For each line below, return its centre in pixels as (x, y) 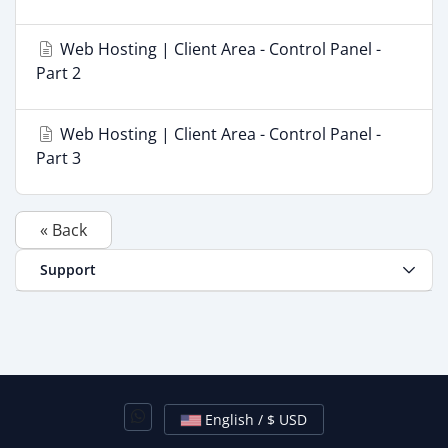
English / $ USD (293, 419)
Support (64, 269)
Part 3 (58, 158)
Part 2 (58, 73)
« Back (63, 230)
